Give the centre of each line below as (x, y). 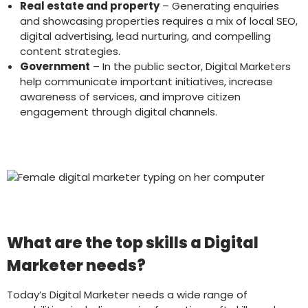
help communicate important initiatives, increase (146, 81)
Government (55, 66)
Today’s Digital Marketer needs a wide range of (127, 294)
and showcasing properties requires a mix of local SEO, (158, 21)
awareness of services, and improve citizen (130, 97)
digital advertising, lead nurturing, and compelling (145, 36)
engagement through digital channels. (120, 112)
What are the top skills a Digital (133, 242)
